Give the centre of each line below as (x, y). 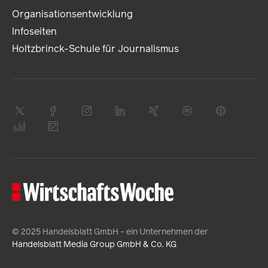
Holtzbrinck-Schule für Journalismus (95, 49)
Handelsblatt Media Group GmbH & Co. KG (94, 245)
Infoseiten (34, 32)
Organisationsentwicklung (72, 14)
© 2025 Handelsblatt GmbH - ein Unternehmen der (110, 232)
